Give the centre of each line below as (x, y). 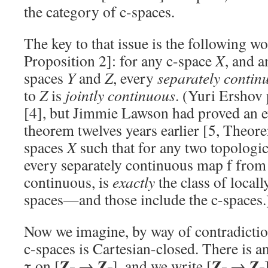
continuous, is (68, 182)
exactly (134, 182)
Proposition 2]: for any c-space (120, 60)
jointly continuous (120, 95)
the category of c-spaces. (99, 11)
